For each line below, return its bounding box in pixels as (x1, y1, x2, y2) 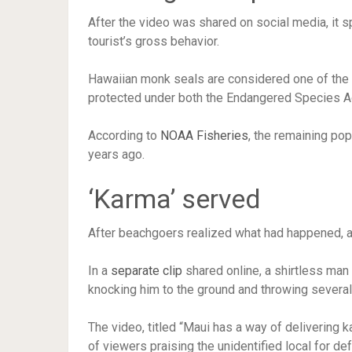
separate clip (111, 263, 182, 278)
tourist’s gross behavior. (88, 34, 219, 49)
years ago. (88, 147, 145, 162)
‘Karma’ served (88, 183, 261, 214)
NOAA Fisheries (160, 128, 248, 143)
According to (88, 128, 160, 143)
